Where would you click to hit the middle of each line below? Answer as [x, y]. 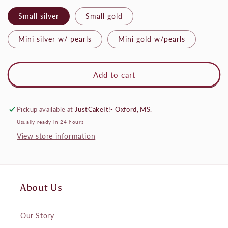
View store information [56, 136]
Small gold [104, 16]
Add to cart [114, 75]
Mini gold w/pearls [151, 39]
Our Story [37, 216]
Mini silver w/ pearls [55, 39]
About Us [41, 188]
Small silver [39, 16]
